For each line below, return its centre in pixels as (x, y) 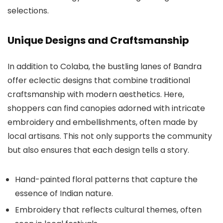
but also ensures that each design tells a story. (98, 150)
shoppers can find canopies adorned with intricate (106, 108)
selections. (28, 10)
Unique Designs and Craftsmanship (98, 40)
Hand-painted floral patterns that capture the (106, 179)
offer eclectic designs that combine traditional (99, 80)
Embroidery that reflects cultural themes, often (108, 210)
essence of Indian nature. (64, 193)
